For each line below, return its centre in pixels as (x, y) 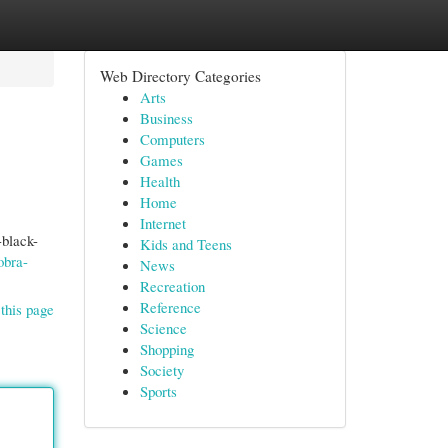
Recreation (172, 286)
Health (159, 181)
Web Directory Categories (180, 76)
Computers (172, 139)
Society (161, 370)
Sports (158, 391)
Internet (162, 223)
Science (163, 328)
